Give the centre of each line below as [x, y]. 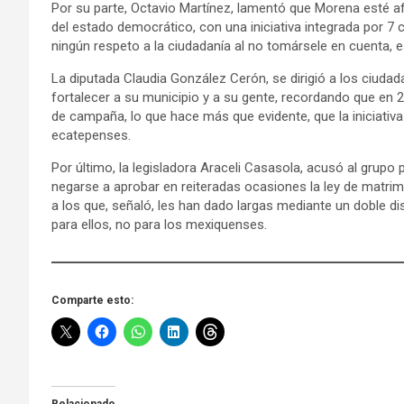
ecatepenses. [91, 136]
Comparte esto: [92, 301]
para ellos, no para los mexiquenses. [159, 225]
